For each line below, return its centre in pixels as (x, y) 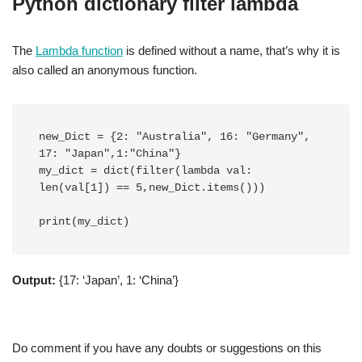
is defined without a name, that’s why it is (232, 51)
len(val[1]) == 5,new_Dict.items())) (152, 188)
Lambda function (79, 51)
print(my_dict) (84, 222)
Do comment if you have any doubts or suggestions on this (167, 348)
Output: (34, 280)
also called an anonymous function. (105, 70)
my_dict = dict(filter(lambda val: (145, 171)
